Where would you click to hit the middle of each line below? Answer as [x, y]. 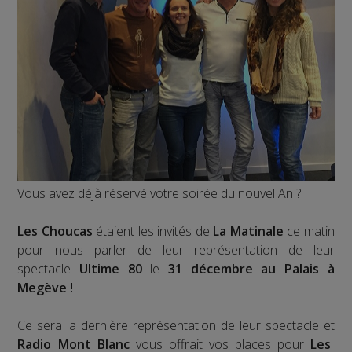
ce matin [309, 231]
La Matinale [246, 231]
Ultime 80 [111, 269]
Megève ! [46, 288]
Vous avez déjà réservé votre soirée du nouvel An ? [159, 194]
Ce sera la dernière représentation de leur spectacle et [176, 326]
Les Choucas [55, 231]
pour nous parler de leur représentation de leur [176, 250]
